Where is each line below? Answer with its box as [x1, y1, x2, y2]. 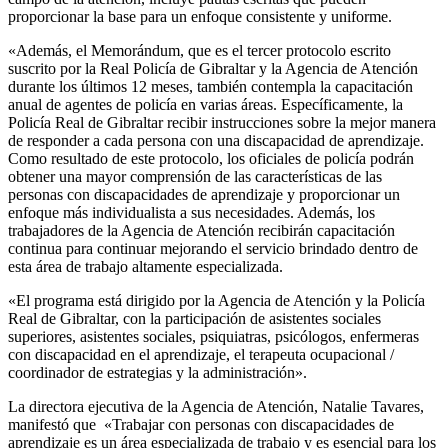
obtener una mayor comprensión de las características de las [8, 168, 382, 186]
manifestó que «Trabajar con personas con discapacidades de [8, 416, 394, 434]
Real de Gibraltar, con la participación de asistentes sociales [8, 310, 381, 328]
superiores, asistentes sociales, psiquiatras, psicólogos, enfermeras [8, 328, 419, 346]
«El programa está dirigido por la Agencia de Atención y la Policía [8, 292, 425, 310]
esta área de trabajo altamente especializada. [8, 258, 283, 276]
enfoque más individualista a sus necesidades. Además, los [8, 204, 375, 222]
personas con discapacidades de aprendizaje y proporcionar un [8, 186, 400, 204]
